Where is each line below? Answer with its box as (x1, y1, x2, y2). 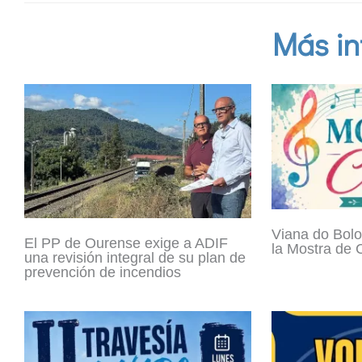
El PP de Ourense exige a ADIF (24, 235, 228, 252)
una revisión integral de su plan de (24, 250, 246, 267)
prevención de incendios (24, 264, 181, 281)
